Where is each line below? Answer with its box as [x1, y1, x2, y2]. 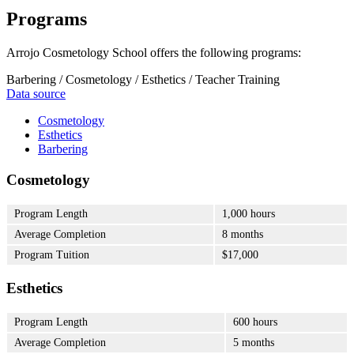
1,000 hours [222, 207, 275, 220]
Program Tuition [14, 248, 89, 261]
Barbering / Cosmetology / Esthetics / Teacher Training [6, 73, 280, 87]
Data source [6, 87, 66, 101]
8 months [222, 228, 263, 240]
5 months [233, 337, 274, 349]
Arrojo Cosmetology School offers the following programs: [6, 46, 301, 60]
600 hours [233, 316, 277, 329]
